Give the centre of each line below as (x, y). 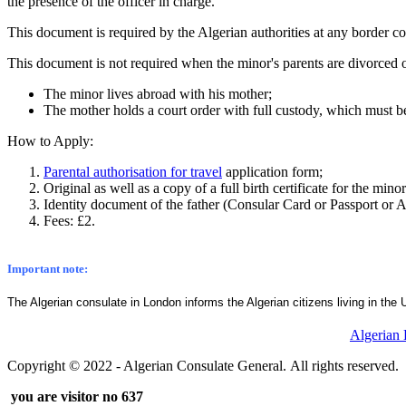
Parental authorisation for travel (133, 172)
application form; (272, 172)
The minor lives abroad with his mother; (158, 94)
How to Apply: (50, 141)
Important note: (48, 269)
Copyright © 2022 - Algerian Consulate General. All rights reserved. (203, 366)
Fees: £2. (69, 221)
